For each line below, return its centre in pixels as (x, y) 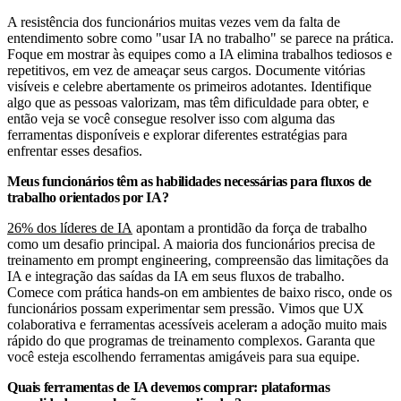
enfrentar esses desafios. (75, 150)
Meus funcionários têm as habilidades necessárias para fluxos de (189, 181)
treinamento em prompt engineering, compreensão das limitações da (198, 260)
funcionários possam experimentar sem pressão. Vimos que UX (186, 308)
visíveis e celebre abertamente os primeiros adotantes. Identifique (189, 86)
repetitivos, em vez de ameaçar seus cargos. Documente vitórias (186, 70)
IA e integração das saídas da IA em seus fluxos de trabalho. (176, 276)
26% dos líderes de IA (70, 227)
